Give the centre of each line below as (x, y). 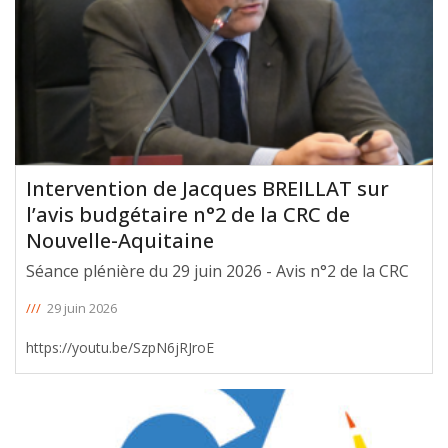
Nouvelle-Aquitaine (120, 240)
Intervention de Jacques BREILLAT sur (207, 188)
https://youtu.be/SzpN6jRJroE (120, 347)
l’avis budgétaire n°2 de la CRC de (188, 214)
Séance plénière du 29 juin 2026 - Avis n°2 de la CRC (217, 270)
